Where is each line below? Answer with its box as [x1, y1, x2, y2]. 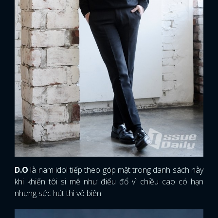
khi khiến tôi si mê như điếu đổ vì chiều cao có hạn [15, 176, 203, 187]
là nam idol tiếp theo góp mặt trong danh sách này [28, 164, 203, 175]
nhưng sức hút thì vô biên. [15, 187, 103, 199]
